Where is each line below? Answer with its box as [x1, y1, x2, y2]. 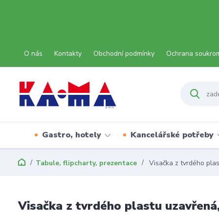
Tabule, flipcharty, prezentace [36, 158, 137, 168]
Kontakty [54, 49, 82, 58]
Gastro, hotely [42, 130, 101, 140]
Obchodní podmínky [93, 49, 154, 58]
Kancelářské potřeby [131, 130, 214, 140]
